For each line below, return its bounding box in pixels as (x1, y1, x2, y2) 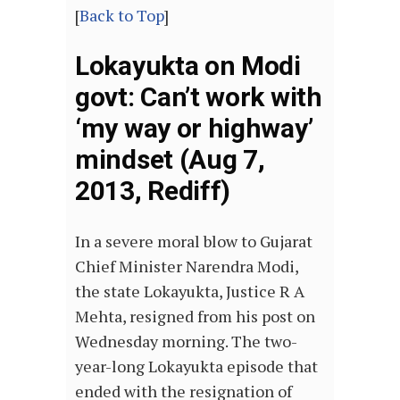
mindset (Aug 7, (75, 144, 265, 176)
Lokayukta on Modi (75, 50, 301, 82)
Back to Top (79, 4, 164, 27)
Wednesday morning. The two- (75, 330, 297, 353)
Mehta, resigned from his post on (75, 305, 315, 328)
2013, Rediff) (75, 175, 231, 207)
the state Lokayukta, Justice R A (75, 280, 304, 303)
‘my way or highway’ (75, 112, 313, 145)
